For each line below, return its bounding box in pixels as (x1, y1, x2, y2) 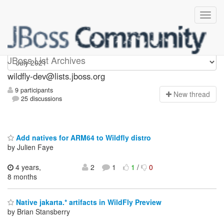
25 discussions (19, 94, 62, 103)
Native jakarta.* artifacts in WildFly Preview (14, 197, 161, 207)
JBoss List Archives (7, 53, 85, 66)
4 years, (13, 161, 41, 172)
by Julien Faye (7, 141, 53, 152)
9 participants (13, 85, 53, 95)
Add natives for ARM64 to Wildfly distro (14, 132, 151, 142)
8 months (7, 171, 37, 181)
